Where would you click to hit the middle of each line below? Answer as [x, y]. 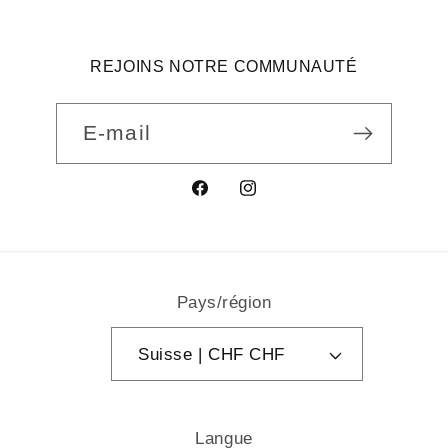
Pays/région [224, 303]
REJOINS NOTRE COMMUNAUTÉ [224, 67]
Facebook [231, 200]
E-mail [117, 133]
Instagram [281, 200]
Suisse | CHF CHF [267, 354]
